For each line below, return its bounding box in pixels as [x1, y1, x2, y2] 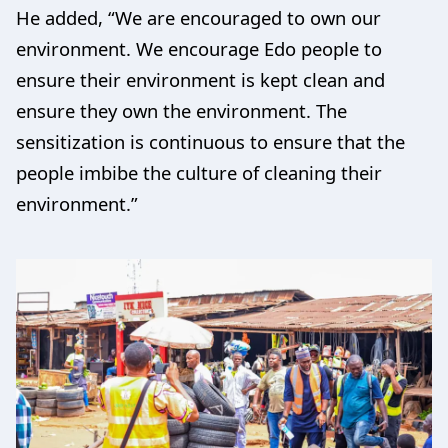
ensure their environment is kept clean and [16, 67, 385, 93]
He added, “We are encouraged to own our [16, 5, 381, 31]
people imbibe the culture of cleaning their [16, 160, 382, 186]
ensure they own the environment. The [16, 98, 347, 124]
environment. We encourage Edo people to [16, 36, 382, 62]
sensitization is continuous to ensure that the [16, 129, 405, 155]
